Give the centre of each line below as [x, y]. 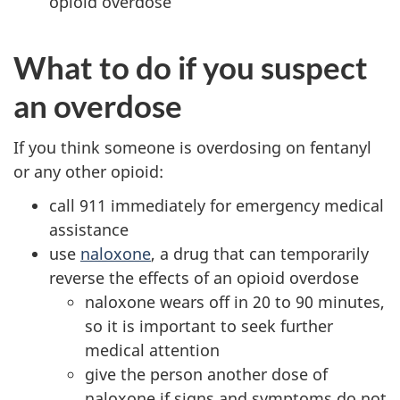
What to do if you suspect [191, 67]
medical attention [152, 350]
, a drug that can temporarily [260, 254]
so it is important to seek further [209, 326]
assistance [89, 230]
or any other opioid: [88, 171]
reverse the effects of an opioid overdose [204, 278]
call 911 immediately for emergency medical [217, 206]
